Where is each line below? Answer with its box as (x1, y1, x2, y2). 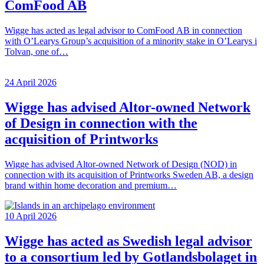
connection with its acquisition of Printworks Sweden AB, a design (5, 170, 253, 180)
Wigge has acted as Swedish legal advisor (5, 233, 252, 249)
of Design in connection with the (5, 115, 197, 131)
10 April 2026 (5, 211, 57, 222)
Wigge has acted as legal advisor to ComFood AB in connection (5, 25, 242, 36)
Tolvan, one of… (5, 47, 68, 57)
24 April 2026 (5, 77, 57, 88)
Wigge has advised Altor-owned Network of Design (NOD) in (5, 159, 237, 170)
